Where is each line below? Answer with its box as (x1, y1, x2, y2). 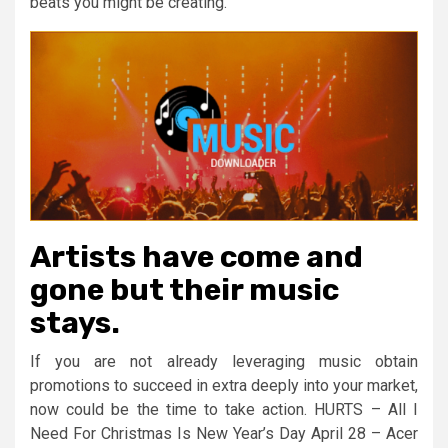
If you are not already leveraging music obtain (30, 351, 418, 371)
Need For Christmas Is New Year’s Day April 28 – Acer (30, 423, 418, 443)
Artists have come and (30, 238, 363, 275)
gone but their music (30, 271, 339, 308)
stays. (30, 304, 120, 341)
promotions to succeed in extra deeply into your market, (30, 375, 418, 395)
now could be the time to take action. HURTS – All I (30, 399, 418, 419)
